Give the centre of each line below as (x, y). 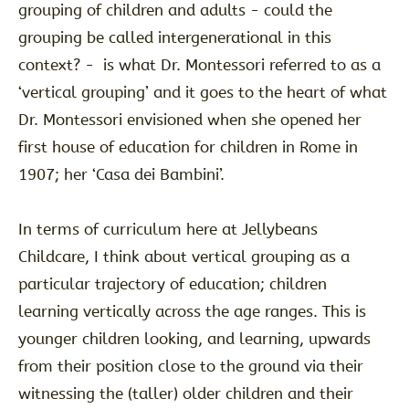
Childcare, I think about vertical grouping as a (184, 257)
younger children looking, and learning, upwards (194, 339)
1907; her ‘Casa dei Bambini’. (123, 175)
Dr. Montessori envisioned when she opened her (189, 120)
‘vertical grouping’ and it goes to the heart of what (202, 93)
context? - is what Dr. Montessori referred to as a (199, 65)
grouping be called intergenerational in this (174, 38)
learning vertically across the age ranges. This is (192, 312)
